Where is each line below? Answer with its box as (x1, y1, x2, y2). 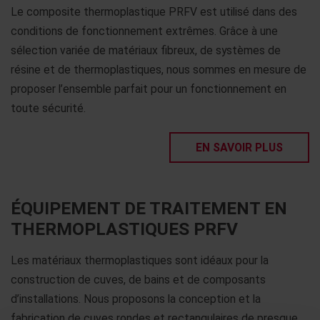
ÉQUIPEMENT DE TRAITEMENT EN (11, 198, 287, 219)
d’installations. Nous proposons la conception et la (11, 292, 261, 306)
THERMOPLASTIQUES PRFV (11, 219, 238, 240)
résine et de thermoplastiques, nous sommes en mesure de (11, 62, 306, 76)
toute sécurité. (11, 101, 86, 115)
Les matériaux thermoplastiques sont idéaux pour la (11, 254, 269, 268)
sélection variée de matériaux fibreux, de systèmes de (11, 43, 281, 57)
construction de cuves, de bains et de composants (11, 273, 266, 287)
